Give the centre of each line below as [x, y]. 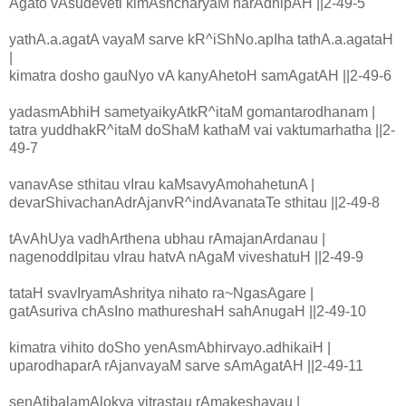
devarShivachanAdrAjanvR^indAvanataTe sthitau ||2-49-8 [194, 203]
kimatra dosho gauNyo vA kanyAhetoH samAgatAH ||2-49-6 [200, 76]
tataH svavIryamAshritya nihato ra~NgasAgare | [161, 294]
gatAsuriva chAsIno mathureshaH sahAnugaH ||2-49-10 [188, 312]
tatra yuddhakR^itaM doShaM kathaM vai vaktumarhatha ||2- [202, 130]
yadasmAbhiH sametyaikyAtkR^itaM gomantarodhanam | [192, 112]
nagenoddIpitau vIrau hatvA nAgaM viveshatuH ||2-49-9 [186, 257]
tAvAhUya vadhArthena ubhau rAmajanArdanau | [167, 239]
